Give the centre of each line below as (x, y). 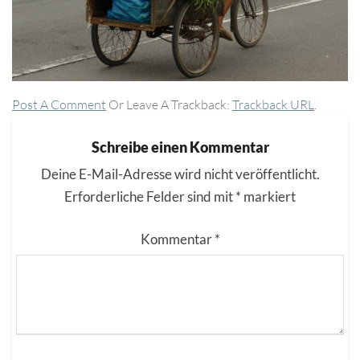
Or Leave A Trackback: (169, 104)
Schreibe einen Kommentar (180, 147)
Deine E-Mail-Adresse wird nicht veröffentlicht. (180, 174)
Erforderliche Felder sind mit (150, 196)
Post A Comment (59, 104)
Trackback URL (273, 104)
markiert (268, 196)
